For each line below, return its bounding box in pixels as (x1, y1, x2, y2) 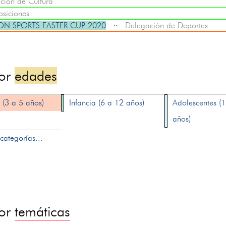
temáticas (15, 203, 71, 220)
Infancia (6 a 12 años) (69, 98, 145, 107)
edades (15, 67, 58, 84)
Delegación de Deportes (125, 21, 208, 30)
